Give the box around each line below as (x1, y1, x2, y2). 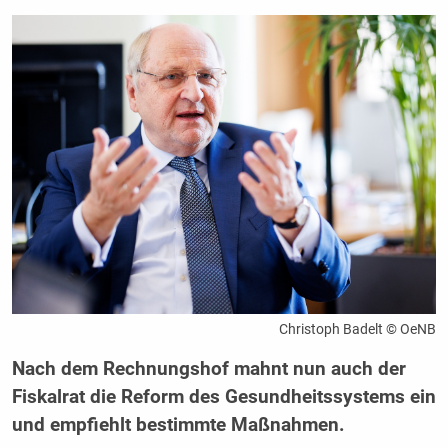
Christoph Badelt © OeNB (279, 321, 437, 338)
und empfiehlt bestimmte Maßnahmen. (11, 414, 350, 437)
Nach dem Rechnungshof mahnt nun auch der (11, 358, 406, 381)
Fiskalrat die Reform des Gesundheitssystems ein (11, 386, 436, 409)
